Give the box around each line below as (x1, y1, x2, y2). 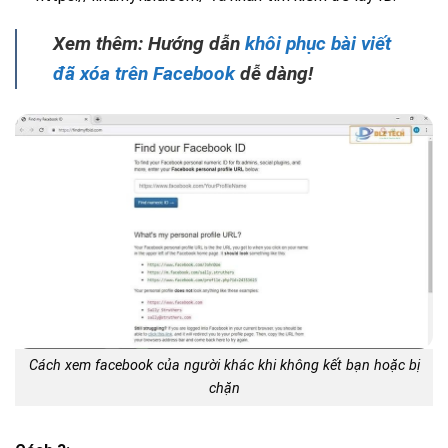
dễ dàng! (235, 61, 313, 85)
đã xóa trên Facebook (53, 61, 235, 85)
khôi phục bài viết (245, 31, 391, 55)
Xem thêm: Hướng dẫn (53, 31, 245, 55)
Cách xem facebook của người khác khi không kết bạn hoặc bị (28, 357, 420, 375)
